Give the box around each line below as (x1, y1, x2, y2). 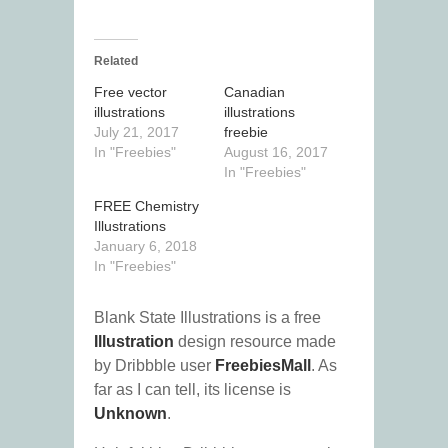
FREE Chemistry (94, 198, 199, 215)
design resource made (174, 333, 336, 351)
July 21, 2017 (94, 124, 179, 141)
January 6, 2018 (94, 238, 197, 255)
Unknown (94, 405, 167, 423)
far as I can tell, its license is (94, 381, 291, 399)
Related (94, 54, 138, 69)
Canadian (224, 84, 285, 101)
